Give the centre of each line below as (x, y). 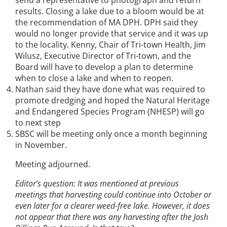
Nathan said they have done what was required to (110, 89)
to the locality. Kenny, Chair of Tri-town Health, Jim (110, 45)
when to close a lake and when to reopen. (94, 78)
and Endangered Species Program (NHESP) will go (110, 112)
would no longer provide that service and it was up (112, 34)
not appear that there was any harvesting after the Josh (112, 217)
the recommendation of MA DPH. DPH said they (106, 23)
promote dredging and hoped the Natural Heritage (112, 101)
